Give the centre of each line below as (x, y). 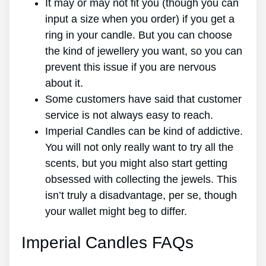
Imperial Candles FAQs (107, 242)
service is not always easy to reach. (129, 115)
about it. (64, 83)
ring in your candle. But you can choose (139, 35)
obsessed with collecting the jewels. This (141, 179)
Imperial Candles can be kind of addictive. (144, 131)
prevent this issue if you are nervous (131, 67)
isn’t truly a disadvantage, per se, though (141, 195)
